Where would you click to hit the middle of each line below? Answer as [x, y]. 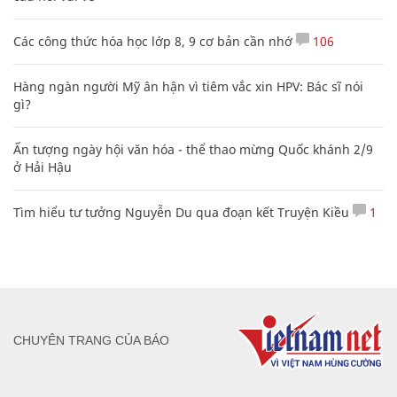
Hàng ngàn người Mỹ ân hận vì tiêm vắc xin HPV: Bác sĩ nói [188, 86]
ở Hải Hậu [43, 167]
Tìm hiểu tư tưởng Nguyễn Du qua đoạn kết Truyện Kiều [181, 212]
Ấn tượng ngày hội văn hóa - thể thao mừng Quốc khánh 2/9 [193, 149]
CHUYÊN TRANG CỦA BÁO [91, 341]
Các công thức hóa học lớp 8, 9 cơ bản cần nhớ [153, 41]
